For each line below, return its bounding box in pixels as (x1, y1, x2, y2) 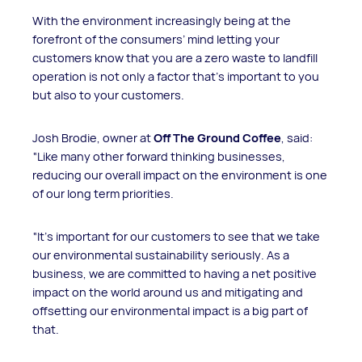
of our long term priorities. (32, 185, 174, 201)
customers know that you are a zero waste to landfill (32, 49, 318, 65)
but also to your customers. (32, 86, 184, 103)
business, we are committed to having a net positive (32, 265, 317, 281)
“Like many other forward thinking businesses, (32, 148, 285, 164)
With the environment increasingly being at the (32, 12, 291, 28)
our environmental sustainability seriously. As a (32, 246, 289, 263)
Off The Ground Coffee (151, 129, 281, 145)
